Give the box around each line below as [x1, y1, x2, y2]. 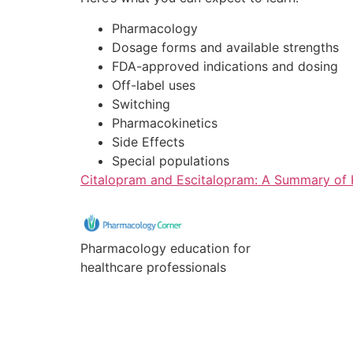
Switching [112, 95, 170, 112]
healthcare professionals [80, 259, 226, 276]
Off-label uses [112, 76, 195, 93]
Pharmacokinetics [112, 114, 217, 131]
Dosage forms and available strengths [112, 39, 339, 55]
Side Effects [112, 133, 184, 150]
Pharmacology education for [80, 240, 251, 257]
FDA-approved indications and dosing [112, 58, 338, 74]
